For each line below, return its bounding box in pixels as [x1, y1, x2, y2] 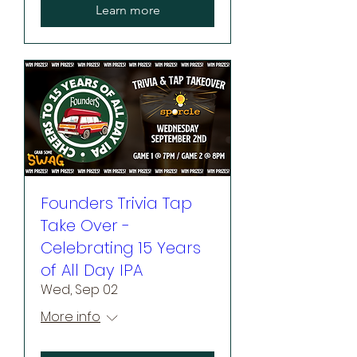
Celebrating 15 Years [41, 236, 201, 259]
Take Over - [41, 214, 130, 237]
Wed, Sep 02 [41, 280, 118, 299]
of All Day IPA [41, 258, 143, 281]
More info [41, 307, 100, 326]
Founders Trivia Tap [41, 191, 192, 214]
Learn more [95, 2, 160, 18]
